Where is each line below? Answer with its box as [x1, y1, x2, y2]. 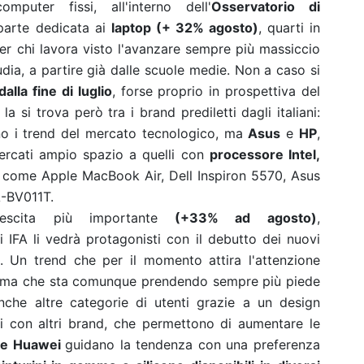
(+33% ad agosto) [158, 210, 318, 226]
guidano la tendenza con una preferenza [65, 336, 321, 353]
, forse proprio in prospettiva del [111, 83, 321, 99]
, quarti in [258, 19, 321, 36]
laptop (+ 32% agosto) [110, 19, 258, 36]
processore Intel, [209, 146, 321, 162]
